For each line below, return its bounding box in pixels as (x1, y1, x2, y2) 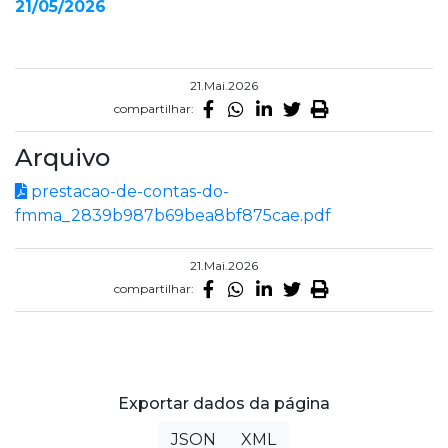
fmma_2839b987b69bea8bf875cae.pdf (15, 206, 331, 225)
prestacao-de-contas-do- (27, 182, 229, 201)
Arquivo (15, 143, 110, 172)
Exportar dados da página (117, 394, 330, 413)
